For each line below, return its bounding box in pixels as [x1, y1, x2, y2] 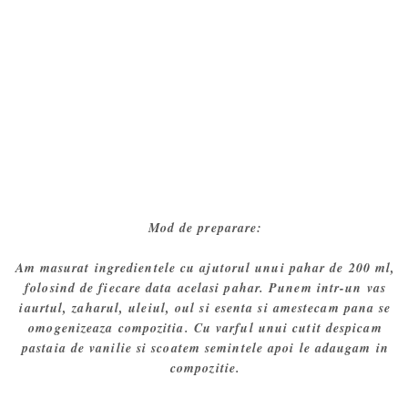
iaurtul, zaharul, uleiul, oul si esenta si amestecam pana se [19, 299, 392, 318]
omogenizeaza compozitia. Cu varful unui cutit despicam [28, 319, 382, 338]
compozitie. [169, 359, 241, 378]
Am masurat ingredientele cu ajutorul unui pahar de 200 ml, [15, 259, 396, 278]
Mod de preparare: [148, 219, 263, 238]
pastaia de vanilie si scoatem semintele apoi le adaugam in [22, 339, 389, 358]
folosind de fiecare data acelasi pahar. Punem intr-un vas [25, 279, 386, 298]
